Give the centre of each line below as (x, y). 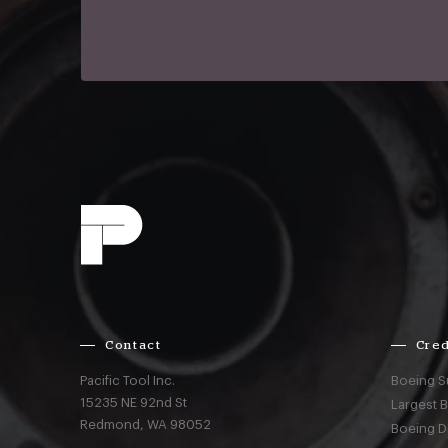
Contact (133, 345)
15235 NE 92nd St (134, 402)
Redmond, (114, 424)
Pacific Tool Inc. (128, 380)
